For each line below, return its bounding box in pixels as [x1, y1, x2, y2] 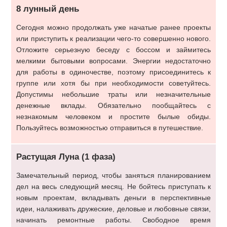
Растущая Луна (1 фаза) [16, 152, 116, 162]
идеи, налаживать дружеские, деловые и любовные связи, [16, 205, 211, 213]
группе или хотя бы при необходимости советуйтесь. [16, 79, 211, 87]
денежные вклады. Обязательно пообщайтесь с [16, 101, 211, 109]
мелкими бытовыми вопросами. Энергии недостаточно [16, 57, 211, 65]
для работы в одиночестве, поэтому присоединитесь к [16, 68, 211, 76]
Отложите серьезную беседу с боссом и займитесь [16, 46, 211, 54]
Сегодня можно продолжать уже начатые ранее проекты [16, 23, 211, 31]
